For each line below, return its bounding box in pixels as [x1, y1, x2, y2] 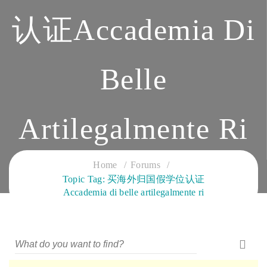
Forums [131, 160, 160, 170]
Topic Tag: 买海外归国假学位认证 [62, 174, 205, 184]
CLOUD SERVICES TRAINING [66, 156, 201, 166]
